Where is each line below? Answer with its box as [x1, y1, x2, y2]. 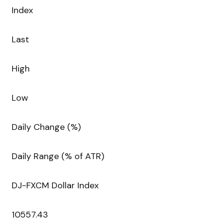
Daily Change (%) [12, 121, 81, 133]
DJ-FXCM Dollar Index [12, 180, 99, 192]
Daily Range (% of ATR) [12, 150, 104, 163]
